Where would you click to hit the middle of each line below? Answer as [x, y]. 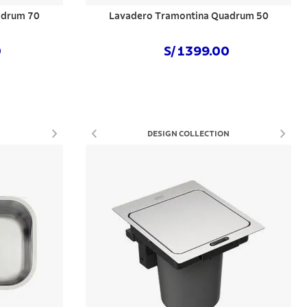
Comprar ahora [189, 84]
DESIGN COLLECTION [189, 134]
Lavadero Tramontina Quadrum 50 [188, 16]
